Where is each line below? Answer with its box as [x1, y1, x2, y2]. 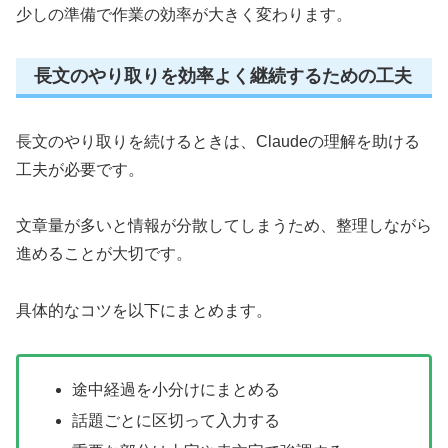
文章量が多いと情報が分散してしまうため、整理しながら [16, 217, 432, 235]
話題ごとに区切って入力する [72, 412, 281, 430]
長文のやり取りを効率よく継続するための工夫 [34, 66, 412, 87]
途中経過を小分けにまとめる [72, 381, 281, 399]
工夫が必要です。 [16, 160, 144, 178]
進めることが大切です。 [16, 245, 192, 263]
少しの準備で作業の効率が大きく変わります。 [16, 6, 352, 24]
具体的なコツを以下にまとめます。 [16, 302, 272, 320]
